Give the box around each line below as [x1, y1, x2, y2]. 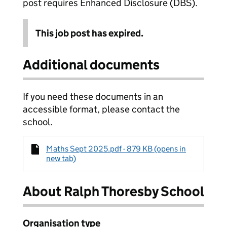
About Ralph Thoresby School [23, 183, 204, 200]
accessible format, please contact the [23, 103, 180, 115]
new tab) [46, 154, 76, 163]
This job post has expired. [35, 27, 143, 39]
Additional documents [23, 56, 160, 73]
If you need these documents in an [23, 91, 163, 102]
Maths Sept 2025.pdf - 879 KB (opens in [46, 144, 186, 154]
